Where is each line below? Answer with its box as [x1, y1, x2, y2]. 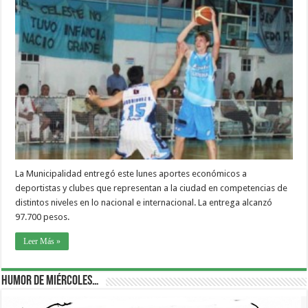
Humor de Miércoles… [1, 274, 100, 289]
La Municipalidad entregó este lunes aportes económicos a [15, 168, 247, 179]
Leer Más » [23, 236, 61, 247]
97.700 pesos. [15, 212, 70, 223]
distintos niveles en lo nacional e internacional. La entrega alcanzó [15, 197, 273, 208]
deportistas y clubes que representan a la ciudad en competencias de [15, 183, 288, 194]
